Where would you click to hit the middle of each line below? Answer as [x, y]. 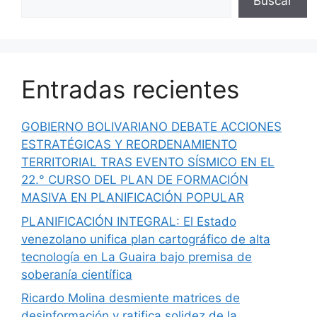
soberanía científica [77, 274]
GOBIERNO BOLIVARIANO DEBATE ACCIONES [151, 127]
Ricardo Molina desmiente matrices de [131, 298]
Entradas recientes [130, 90]
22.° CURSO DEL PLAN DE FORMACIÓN [135, 180]
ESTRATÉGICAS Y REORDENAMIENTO [129, 145]
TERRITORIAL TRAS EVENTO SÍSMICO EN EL [148, 162]
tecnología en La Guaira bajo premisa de [137, 257]
